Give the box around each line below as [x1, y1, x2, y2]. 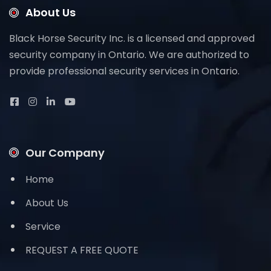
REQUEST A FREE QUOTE [25, 243, 139, 257]
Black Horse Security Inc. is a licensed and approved [9, 31, 255, 45]
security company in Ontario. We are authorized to [9, 47, 249, 62]
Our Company [25, 145, 105, 160]
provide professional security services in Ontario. [9, 64, 240, 78]
